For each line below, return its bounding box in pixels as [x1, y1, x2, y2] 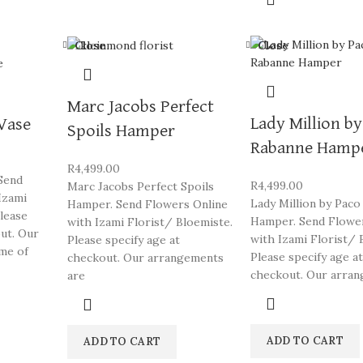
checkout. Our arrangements [66, 250, 224, 265]
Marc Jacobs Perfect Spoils [66, 179, 214, 194]
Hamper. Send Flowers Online [66, 197, 228, 211]
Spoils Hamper [66, 122, 175, 140]
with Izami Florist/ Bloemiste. [66, 215, 233, 229]
